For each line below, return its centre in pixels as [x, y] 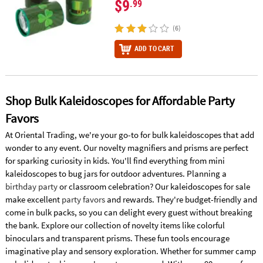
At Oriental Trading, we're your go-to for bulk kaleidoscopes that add [129, 135]
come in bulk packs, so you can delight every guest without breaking [129, 213]
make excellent [33, 200]
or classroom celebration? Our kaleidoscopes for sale [154, 187]
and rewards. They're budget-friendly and [181, 200]
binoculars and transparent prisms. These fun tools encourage [117, 238]
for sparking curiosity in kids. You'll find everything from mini [115, 161]
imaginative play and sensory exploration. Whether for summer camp [130, 251]
